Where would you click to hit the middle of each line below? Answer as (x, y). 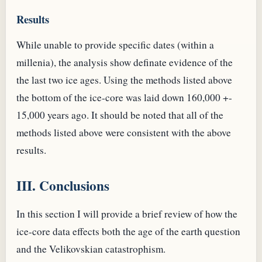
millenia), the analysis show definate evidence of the (125, 63)
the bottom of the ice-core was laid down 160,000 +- (124, 98)
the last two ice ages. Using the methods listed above (124, 80)
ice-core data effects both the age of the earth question (128, 231)
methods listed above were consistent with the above (124, 133)
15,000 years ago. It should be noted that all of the (120, 115)
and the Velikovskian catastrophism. (91, 249)
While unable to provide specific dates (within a (115, 45)
